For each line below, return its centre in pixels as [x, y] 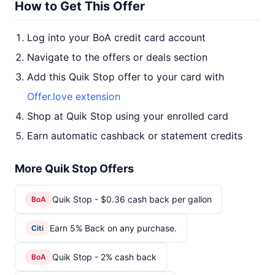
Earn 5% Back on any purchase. [113, 228]
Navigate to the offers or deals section [117, 57]
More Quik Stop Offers [74, 168]
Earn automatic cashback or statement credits [135, 136]
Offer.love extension [74, 96]
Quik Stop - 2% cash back [104, 257]
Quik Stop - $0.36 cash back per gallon [132, 199]
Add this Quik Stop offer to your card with [126, 77]
